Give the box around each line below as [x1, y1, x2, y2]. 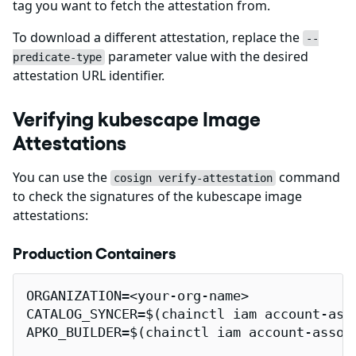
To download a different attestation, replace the [13, 29, 303, 47]
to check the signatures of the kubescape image [13, 188, 302, 206]
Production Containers [13, 244, 176, 264]
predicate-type [13, 51, 102, 64]
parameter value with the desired [105, 48, 308, 66]
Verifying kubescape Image [13, 107, 261, 132]
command [276, 168, 340, 187]
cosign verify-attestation [114, 172, 273, 185]
